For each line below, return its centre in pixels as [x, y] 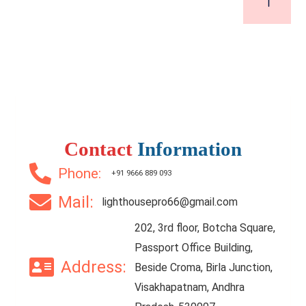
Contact [98, 149]
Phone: [85, 173]
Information [190, 149]
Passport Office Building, [194, 247]
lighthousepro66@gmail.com [170, 202]
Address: [98, 267]
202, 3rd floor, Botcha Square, [205, 227]
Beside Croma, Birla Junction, [204, 267]
